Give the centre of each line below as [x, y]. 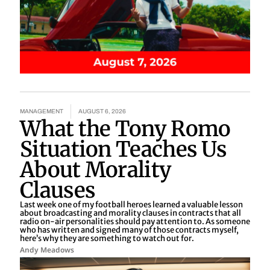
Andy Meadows [47, 250]
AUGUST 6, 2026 [102, 111]
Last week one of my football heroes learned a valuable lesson [131, 204]
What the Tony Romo [125, 129]
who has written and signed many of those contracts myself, [129, 230]
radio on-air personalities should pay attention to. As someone [135, 221]
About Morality [96, 170]
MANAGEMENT [42, 111]
